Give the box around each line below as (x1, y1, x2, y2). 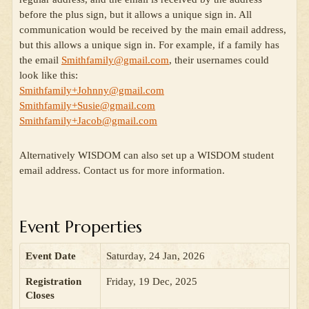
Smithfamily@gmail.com (61, 54, 169, 66)
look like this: (19, 70, 78, 81)
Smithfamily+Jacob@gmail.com (19, 115, 157, 127)
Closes (26, 290, 54, 301)
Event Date (26, 250, 76, 262)
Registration (26, 276, 81, 288)
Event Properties (19, 217, 142, 238)
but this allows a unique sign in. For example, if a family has (19, 39, 279, 51)
